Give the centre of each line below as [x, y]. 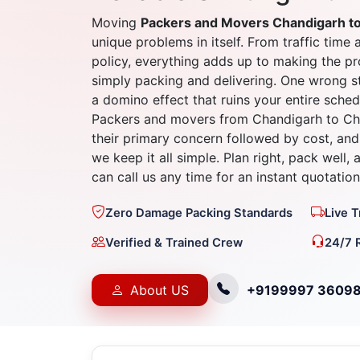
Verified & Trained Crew [174, 242]
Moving [116, 23]
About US [160, 290]
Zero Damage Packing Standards [199, 213]
